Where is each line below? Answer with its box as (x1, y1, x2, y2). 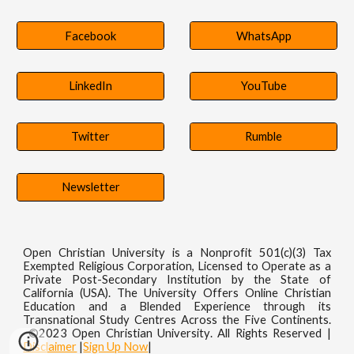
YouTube (240, 79, 287, 93)
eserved (280, 326, 327, 340)
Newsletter (61, 180, 120, 194)
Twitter (71, 130, 110, 144)
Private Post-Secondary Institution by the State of (23, 273, 331, 286)
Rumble (245, 130, 282, 144)
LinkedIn (69, 79, 112, 93)
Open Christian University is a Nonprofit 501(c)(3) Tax (23, 246, 331, 259)
